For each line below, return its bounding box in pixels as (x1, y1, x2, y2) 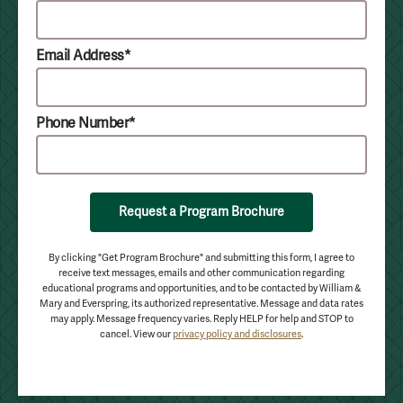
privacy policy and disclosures (173, 328, 301, 340)
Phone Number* (36, 114, 136, 132)
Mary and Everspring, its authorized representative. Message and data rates (40, 298, 363, 309)
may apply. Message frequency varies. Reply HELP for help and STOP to (49, 313, 354, 325)
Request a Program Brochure (119, 204, 284, 219)
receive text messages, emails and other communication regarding (58, 267, 345, 279)
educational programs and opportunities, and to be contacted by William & (41, 282, 362, 294)
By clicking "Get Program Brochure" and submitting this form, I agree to (49, 252, 354, 264)
